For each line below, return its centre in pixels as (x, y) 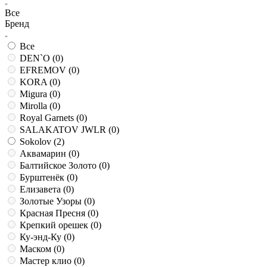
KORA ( (36, 82)
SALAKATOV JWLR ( (66, 130)
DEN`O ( (38, 58)
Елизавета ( (43, 190)
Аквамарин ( (46, 154)
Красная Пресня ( (55, 213)
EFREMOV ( (46, 70)
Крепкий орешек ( (57, 225)
